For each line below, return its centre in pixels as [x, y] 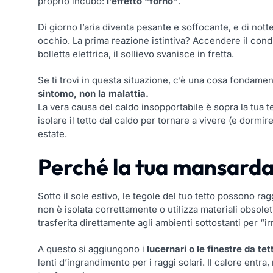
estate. [52, 134]
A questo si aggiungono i [92, 249]
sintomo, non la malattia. [93, 94]
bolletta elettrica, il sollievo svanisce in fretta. [136, 54]
